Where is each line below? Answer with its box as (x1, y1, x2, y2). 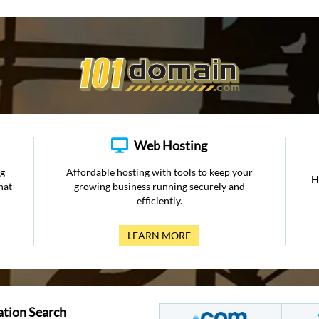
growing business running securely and (73, 180, 245, 192)
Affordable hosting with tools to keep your (66, 166, 253, 178)
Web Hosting (134, 137, 208, 153)
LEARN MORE (127, 229, 192, 241)
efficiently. (136, 194, 182, 206)
